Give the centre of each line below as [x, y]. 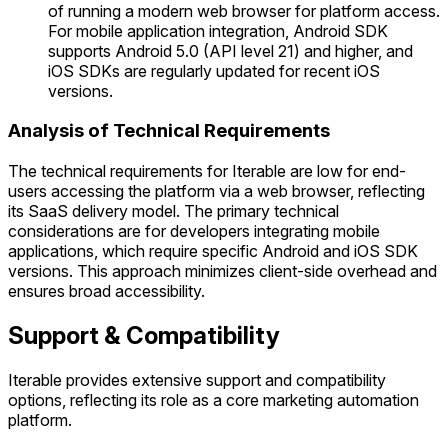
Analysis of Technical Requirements [169, 131]
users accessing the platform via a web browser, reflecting [216, 191]
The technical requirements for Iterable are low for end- [207, 171]
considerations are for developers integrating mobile [194, 231]
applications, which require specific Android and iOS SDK [213, 251]
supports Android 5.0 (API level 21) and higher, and [230, 50]
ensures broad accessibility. [106, 291]
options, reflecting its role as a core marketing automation [213, 400]
